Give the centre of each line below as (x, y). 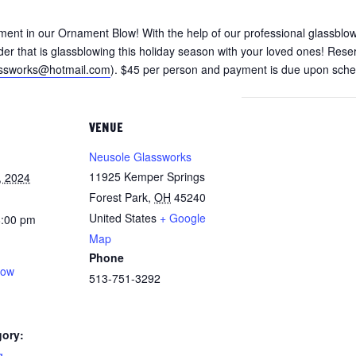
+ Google (183, 218)
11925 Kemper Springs (147, 176)
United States (123, 218)
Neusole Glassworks (140, 157)
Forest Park (118, 197)
